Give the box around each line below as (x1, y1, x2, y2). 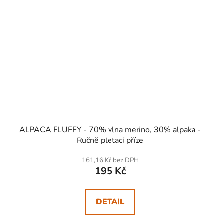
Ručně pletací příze (77, 135, 143, 146)
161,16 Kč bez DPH (82, 155, 138, 165)
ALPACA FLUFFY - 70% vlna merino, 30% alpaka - (19, 124, 201, 135)
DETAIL (96, 196, 124, 207)
